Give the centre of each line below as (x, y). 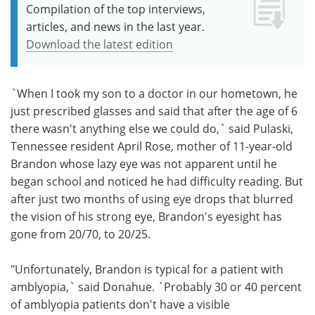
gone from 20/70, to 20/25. (81, 233)
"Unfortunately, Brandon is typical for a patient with (147, 269)
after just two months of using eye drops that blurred (152, 198)
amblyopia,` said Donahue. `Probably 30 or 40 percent (156, 286)
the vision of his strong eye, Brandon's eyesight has (146, 216)
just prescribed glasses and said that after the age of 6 (154, 110)
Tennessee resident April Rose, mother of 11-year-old (152, 146)
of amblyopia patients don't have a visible (120, 304)
